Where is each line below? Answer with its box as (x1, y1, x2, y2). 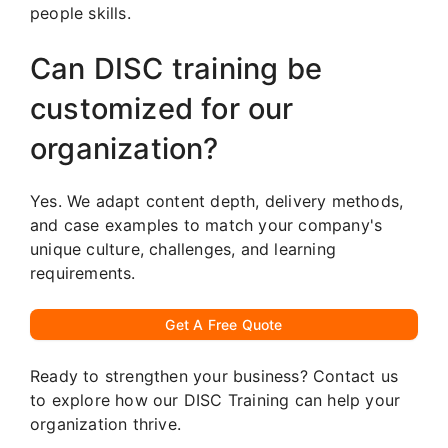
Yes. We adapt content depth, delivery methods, (30, 190, 404, 211)
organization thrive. (30, 413, 181, 434)
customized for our (30, 90, 294, 126)
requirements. (30, 262, 136, 283)
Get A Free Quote (165, 315, 283, 333)
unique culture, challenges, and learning (30, 238, 336, 259)
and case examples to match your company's (30, 214, 383, 235)
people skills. (30, 2, 131, 23)
